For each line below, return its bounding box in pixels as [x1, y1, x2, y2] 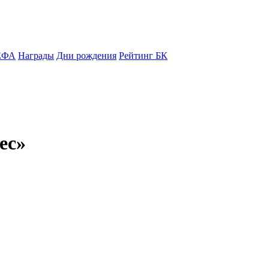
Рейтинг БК [119, 50, 168, 61]
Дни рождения [56, 50, 116, 61]
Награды [18, 50, 54, 61]
